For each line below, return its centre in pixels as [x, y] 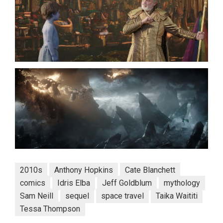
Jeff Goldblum [127, 183]
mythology [182, 183]
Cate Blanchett [150, 170]
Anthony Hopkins [84, 170]
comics [33, 183]
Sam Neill [37, 196]
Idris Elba [74, 183]
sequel [77, 196]
